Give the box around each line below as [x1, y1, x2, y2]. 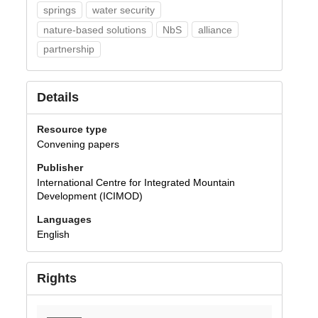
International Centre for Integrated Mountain [36, 176, 235, 188]
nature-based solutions [43, 23, 146, 35]
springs [43, 4, 76, 16]
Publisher [36, 162, 83, 174]
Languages [36, 213, 92, 225]
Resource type [36, 124, 107, 136]
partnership [43, 43, 94, 55]
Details [36, 90, 79, 105]
